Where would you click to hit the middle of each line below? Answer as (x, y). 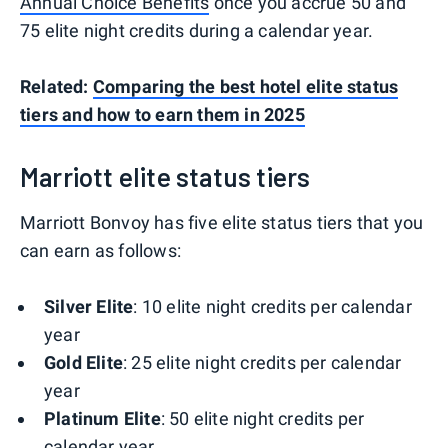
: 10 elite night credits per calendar (272, 307)
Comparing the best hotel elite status (245, 87)
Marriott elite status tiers (165, 177)
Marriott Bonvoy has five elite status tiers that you (222, 223)
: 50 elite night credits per (262, 419)
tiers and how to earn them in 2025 (162, 115)
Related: (56, 87)
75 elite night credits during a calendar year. (197, 31)
